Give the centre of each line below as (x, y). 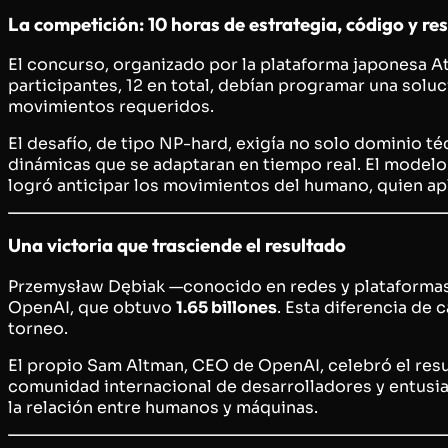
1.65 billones (226, 307)
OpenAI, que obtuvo (92, 307)
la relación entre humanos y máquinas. (163, 407)
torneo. (38, 328)
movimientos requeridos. (111, 107)
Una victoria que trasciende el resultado (177, 245)
